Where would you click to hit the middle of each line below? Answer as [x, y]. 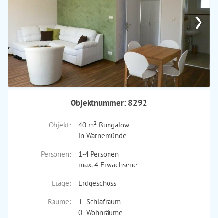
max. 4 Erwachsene [108, 165]
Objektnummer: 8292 [109, 103]
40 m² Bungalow [104, 125]
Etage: [61, 183]
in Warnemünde [102, 136]
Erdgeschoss [97, 183]
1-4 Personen [98, 154]
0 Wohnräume [100, 212]
